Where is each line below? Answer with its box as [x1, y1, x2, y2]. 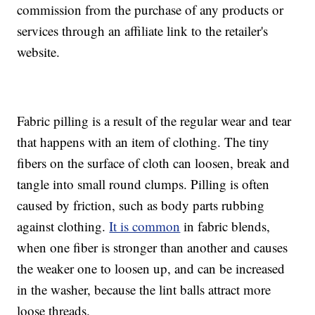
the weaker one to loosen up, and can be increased [17, 259, 285, 278]
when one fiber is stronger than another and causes [17, 238, 288, 257]
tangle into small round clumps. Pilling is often [17, 175, 270, 193]
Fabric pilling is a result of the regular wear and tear [17, 112, 292, 130]
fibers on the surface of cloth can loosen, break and [17, 154, 290, 172]
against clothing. [17, 217, 110, 236]
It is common [109, 217, 181, 236]
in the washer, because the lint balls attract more [17, 281, 271, 299]
